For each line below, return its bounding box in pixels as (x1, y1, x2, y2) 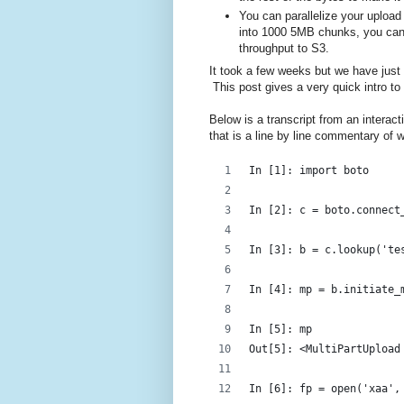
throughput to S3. (239, 41, 329, 55)
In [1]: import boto (249, 163, 369, 177)
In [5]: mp (249, 322, 312, 335)
